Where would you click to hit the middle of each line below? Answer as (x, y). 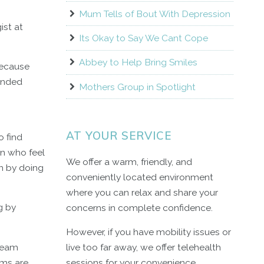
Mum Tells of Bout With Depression (154, 14)
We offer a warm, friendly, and (129, 161)
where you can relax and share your (142, 192)
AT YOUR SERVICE (118, 136)
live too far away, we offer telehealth (143, 247)
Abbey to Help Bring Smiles (138, 62)
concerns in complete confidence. (139, 207)
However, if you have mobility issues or (148, 232)
